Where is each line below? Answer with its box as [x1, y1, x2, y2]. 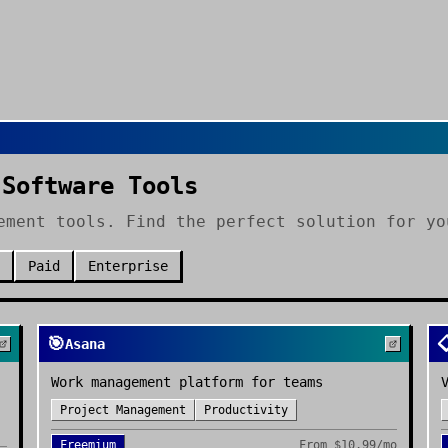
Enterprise [88, 258, 168, 274]
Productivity [204, 403, 289, 417]
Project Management [60, 403, 187, 417]
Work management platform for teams [51, 374, 324, 390]
